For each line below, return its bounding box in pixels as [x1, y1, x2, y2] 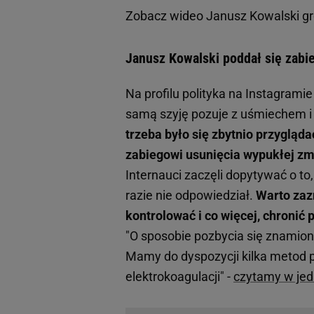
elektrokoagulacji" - [125, 269, 233, 285]
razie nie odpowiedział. [125, 188, 256, 203]
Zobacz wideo [125, 8, 206, 24]
